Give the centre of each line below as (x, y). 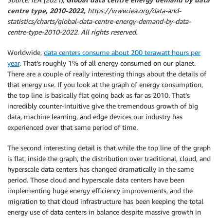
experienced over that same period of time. (73, 127)
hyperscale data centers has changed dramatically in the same (100, 169)
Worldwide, (26, 53)
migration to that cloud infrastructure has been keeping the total (105, 201)
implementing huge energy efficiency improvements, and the (100, 191)
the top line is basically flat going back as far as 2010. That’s (99, 95)
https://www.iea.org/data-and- (133, 11)
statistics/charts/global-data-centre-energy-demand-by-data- (99, 21)
